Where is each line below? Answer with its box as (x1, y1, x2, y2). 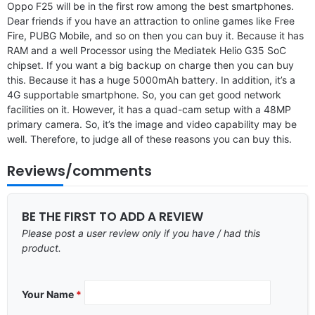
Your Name (22, 288, 76, 300)
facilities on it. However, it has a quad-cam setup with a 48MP (7, 103, 291, 115)
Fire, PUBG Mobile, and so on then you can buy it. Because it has (7, 29, 304, 41)
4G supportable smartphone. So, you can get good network (7, 88, 281, 101)
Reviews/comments (7, 160, 152, 181)
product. (22, 241, 61, 254)
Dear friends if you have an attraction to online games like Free (7, 14, 295, 27)
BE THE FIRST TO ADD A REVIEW (22, 207, 203, 225)
